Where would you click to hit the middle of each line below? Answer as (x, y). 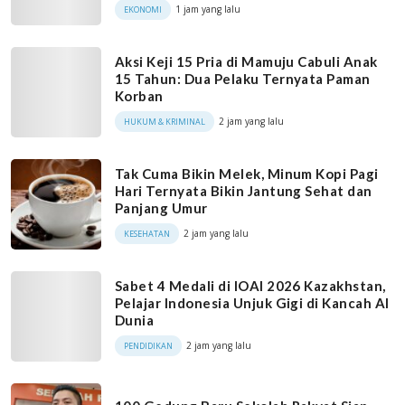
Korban (139, 95)
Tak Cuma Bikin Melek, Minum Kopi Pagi (247, 173)
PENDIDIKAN (148, 345)
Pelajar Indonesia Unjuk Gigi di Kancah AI (252, 302)
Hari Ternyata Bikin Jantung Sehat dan (244, 190)
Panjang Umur (161, 207)
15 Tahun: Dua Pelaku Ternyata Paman (243, 78)
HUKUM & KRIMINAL (165, 121)
